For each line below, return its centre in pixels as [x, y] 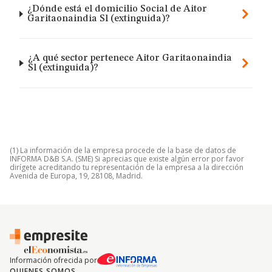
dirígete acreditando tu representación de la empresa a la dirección [127, 167]
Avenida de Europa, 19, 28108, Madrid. [76, 176]
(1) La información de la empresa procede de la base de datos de [123, 150]
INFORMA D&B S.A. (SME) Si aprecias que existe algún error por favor [127, 159]
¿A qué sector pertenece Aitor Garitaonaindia [130, 58]
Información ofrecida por [53, 260]
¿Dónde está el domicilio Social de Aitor [117, 9]
